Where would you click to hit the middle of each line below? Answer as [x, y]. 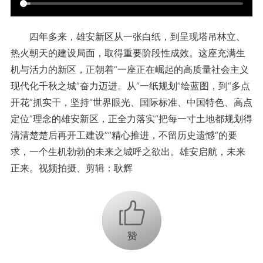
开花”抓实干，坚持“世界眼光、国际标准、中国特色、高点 [131, 102]
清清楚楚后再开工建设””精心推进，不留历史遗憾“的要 [124, 135]
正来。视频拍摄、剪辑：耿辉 [71, 168]
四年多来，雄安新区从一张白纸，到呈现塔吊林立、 [128, 36]
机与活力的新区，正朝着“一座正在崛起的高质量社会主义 [129, 69]
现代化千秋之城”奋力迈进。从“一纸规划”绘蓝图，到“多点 [130, 85]
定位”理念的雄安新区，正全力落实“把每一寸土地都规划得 [131, 118]
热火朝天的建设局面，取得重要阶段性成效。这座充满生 [128, 53]
